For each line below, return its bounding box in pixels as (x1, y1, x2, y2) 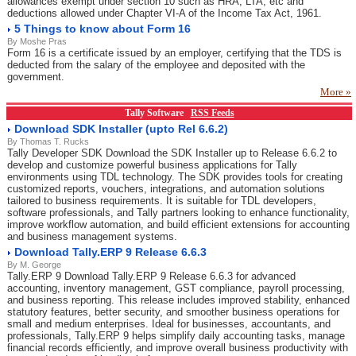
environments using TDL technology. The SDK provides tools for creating (7, 171, 342, 183)
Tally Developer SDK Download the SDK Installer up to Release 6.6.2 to (7, 147, 337, 159)
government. (7, 71, 64, 83)
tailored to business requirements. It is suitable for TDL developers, (7, 195, 316, 207)
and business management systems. (7, 230, 177, 242)
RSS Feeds (190, 107, 234, 118)
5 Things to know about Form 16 (14, 22, 191, 35)
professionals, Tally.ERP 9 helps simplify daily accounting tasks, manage (7, 330, 345, 342)
